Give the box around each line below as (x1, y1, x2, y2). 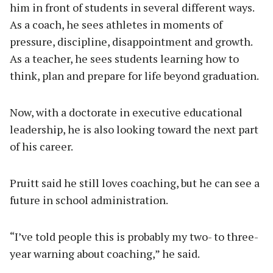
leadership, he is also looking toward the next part (10, 122, 258, 137)
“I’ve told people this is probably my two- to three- (10, 229, 258, 244)
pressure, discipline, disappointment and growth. (10, 34, 252, 49)
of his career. (10, 139, 73, 154)
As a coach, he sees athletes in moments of (10, 17, 222, 32)
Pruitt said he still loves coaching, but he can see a (10, 175, 260, 191)
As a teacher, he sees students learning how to (10, 51, 239, 66)
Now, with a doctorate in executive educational (10, 105, 243, 120)
